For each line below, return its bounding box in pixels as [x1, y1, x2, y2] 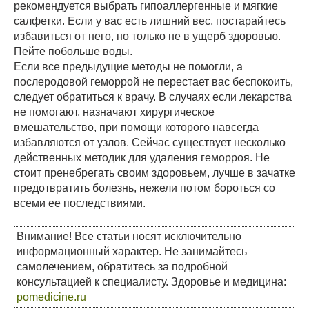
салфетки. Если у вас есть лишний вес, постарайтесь [14, 15, 286, 28]
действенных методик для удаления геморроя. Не [14, 152, 270, 164]
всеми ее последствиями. [14, 197, 146, 210]
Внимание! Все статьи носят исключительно [17, 230, 241, 243]
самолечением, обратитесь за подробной [17, 261, 228, 273]
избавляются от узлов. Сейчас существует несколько [14, 137, 286, 149]
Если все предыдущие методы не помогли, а [14, 61, 243, 73]
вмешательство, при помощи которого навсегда [14, 121, 259, 134]
